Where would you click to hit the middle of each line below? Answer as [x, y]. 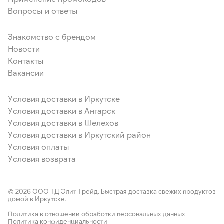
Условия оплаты [39, 147]
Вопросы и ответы [43, 11]
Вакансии [26, 73]
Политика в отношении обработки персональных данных [97, 214]
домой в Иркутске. [37, 199]
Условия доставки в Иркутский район [79, 135]
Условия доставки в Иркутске [64, 99]
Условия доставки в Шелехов [63, 123]
